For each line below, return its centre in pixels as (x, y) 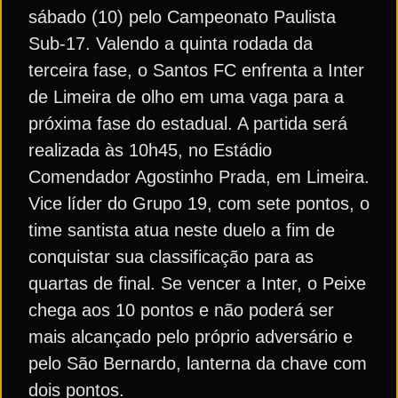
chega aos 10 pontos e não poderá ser (181, 310)
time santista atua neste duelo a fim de (182, 230)
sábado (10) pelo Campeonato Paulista (182, 17)
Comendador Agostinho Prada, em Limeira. (199, 177)
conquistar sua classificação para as (171, 257)
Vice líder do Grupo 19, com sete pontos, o (199, 203)
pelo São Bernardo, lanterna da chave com (198, 363)
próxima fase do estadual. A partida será (188, 123)
